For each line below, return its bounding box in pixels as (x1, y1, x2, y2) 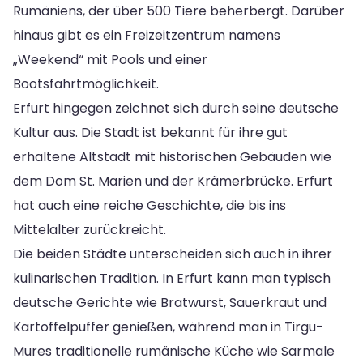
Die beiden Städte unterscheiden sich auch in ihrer (13, 244, 332, 263)
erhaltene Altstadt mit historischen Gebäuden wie (13, 147, 331, 166)
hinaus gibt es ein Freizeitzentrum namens (13, 25, 280, 45)
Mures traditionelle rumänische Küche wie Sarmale (13, 341, 335, 361)
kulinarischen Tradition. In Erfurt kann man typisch (13, 268, 331, 288)
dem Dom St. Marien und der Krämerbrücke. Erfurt (13, 171, 333, 190)
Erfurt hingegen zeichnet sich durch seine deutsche (13, 98, 339, 117)
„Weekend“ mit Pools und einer (13, 49, 207, 69)
